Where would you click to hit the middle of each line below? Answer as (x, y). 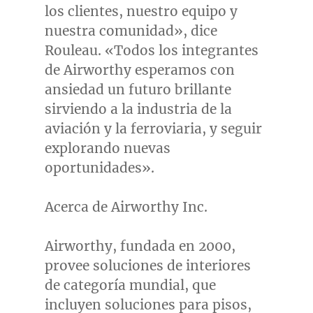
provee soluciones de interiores (147, 266)
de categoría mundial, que (130, 285)
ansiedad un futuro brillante (138, 90)
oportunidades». (99, 168)
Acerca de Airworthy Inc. (126, 207)
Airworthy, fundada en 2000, (140, 246)
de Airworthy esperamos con (139, 70)
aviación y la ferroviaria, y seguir (153, 129)
